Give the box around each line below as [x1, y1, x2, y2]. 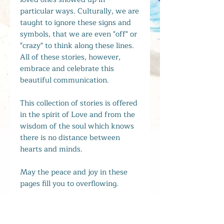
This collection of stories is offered [20, 96, 137, 109]
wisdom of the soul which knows [20, 119, 134, 132]
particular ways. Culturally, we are [20, 4, 139, 17]
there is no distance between [20, 131, 120, 144]
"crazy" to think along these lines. [20, 39, 134, 52]
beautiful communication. [20, 73, 111, 86]
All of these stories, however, [20, 50, 120, 63]
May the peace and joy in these [20, 165, 127, 178]
